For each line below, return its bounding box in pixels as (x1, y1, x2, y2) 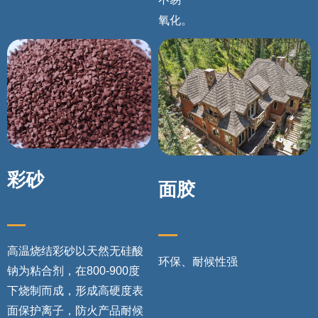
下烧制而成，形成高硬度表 (7, 285, 143, 297)
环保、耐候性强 (158, 256, 238, 268)
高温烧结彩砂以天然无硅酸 (7, 245, 143, 257)
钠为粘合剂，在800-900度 (7, 265, 140, 277)
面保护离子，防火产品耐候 (7, 305, 143, 317)
